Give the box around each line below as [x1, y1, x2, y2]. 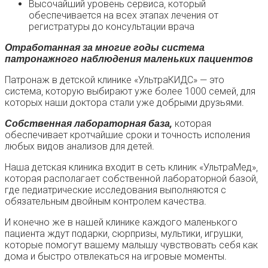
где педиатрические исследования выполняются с [5, 184, 226, 196]
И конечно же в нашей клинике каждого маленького [5, 216, 237, 228]
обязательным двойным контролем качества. [5, 195, 206, 207]
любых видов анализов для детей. [5, 140, 154, 152]
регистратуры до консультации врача [29, 20, 194, 32]
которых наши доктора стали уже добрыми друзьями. [5, 96, 244, 108]
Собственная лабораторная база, [5, 117, 172, 129]
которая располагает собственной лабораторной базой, [5, 172, 258, 184]
